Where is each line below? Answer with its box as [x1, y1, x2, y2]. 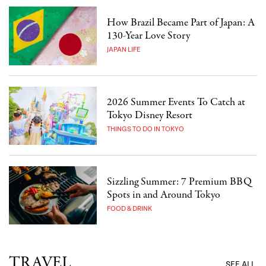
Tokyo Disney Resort [107, 107, 193, 123]
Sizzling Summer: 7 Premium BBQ [107, 175, 252, 189]
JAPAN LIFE [107, 45, 141, 53]
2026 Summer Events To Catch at [107, 94, 246, 110]
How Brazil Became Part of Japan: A [107, 15, 255, 30]
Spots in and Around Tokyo [107, 188, 221, 202]
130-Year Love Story [107, 28, 191, 43]
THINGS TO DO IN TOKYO [107, 125, 185, 133]
